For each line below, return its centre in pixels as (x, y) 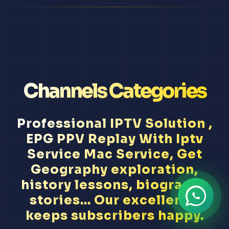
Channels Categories (114, 91)
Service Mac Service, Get (114, 155)
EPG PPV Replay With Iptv (114, 139)
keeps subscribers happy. (114, 216)
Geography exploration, (114, 170)
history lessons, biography (114, 185)
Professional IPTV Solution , (114, 124)
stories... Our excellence (114, 201)
